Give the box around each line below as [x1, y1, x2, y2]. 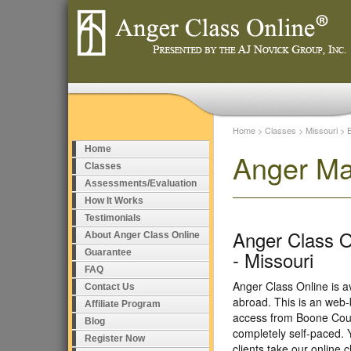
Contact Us [85, 281, 135, 292]
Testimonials [85, 212, 141, 223]
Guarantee [85, 247, 132, 258]
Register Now [85, 333, 145, 344]
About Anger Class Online [85, 230, 200, 241]
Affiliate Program [85, 299, 161, 309]
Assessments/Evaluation [85, 178, 197, 189]
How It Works [85, 195, 143, 206]
